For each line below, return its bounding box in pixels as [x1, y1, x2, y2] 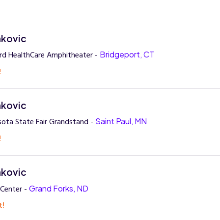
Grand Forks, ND [28, 183, 88, 193]
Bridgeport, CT [99, 49, 154, 60]
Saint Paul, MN [95, 116, 147, 127]
